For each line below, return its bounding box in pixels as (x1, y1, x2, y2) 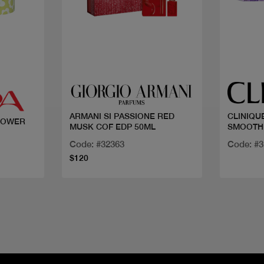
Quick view (109, 52, 154, 62)
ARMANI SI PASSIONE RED (69, 111, 174, 121)
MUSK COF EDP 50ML (69, 122, 156, 132)
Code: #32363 (69, 139, 124, 150)
